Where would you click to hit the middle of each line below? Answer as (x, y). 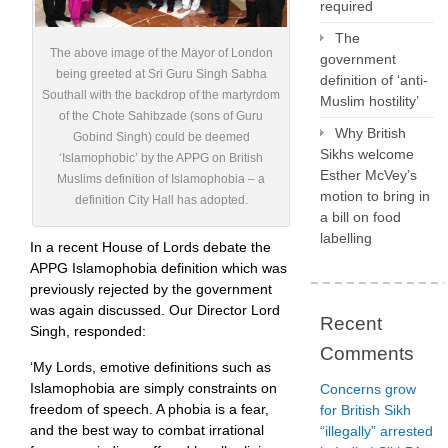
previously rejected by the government (151, 289)
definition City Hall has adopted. (161, 200)
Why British (370, 133)
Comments (367, 353)
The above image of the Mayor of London (161, 53)
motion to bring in (375, 196)
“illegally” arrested (376, 431)
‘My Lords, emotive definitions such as (150, 367)
